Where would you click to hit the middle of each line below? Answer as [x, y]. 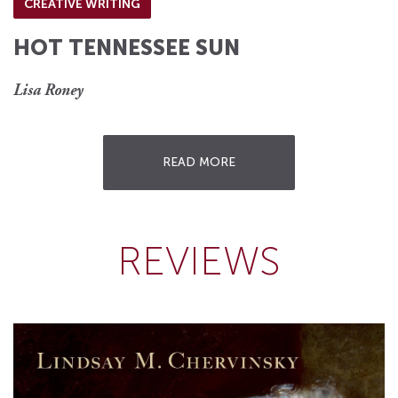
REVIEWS [199, 262]
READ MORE [199, 163]
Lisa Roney [48, 91]
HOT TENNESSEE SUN [127, 47]
